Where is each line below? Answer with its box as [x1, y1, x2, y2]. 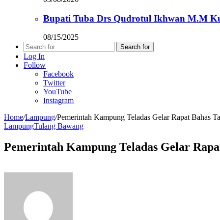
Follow [24, 61, 46, 70]
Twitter [43, 79, 65, 87]
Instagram [43, 96, 74, 105]
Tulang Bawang [34, 122, 83, 131]
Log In [24, 52, 45, 61]
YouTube [43, 87, 72, 96]
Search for [120, 43, 150, 51]
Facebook [43, 70, 74, 79]
